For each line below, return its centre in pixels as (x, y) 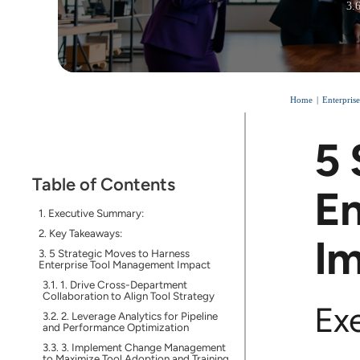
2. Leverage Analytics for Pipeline (139, 316)
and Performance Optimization (115, 327)
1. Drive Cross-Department (123, 284)
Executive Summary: (96, 213)
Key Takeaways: (85, 233)
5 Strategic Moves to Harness (119, 253)
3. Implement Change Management (143, 347)
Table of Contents (103, 184)
